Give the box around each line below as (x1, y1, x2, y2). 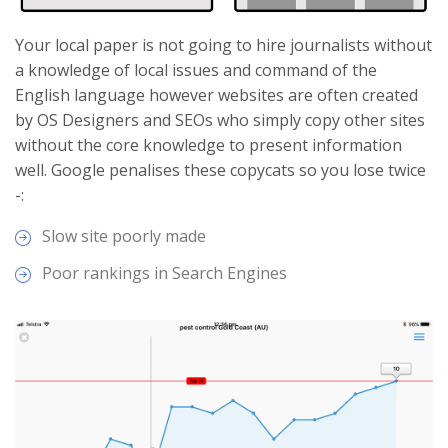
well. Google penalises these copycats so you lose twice (15, 159, 426, 182)
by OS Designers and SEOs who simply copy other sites (15, 109, 425, 132)
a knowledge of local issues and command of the (15, 59, 377, 82)
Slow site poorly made (42, 225, 207, 248)
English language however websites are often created (15, 84, 418, 107)
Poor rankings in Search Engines (42, 261, 288, 284)
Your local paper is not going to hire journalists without (15, 34, 432, 57)
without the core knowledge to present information (15, 134, 402, 157)
